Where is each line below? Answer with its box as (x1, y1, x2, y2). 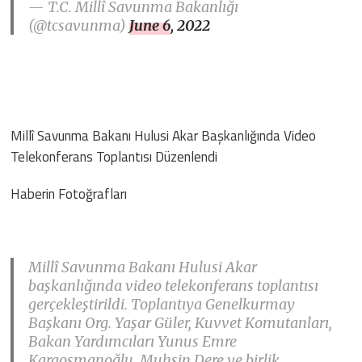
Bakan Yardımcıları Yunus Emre (28, 331, 238, 351)
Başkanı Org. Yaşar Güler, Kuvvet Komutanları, (28, 313, 333, 332)
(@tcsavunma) (28, 15, 130, 35)
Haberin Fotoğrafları (11, 183, 128, 204)
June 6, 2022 (129, 15, 211, 35)
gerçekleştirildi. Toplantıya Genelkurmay (28, 294, 296, 314)
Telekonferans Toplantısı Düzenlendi (11, 145, 218, 167)
